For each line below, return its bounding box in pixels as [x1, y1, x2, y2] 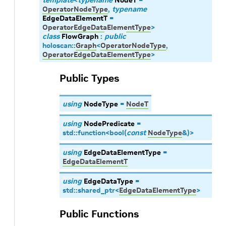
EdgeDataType [84, 177, 133, 186]
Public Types [60, 72, 119, 85]
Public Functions [60, 207, 139, 220]
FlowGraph [62, 32, 98, 41]
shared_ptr [78, 186, 115, 195]
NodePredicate [84, 119, 135, 128]
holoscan [42, 41, 72, 50]
